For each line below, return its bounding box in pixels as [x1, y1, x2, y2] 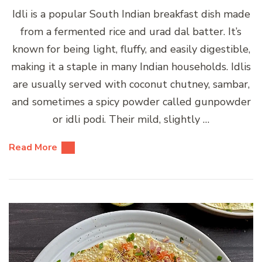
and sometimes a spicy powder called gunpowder [11, 94, 251, 109]
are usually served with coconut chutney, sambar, [12, 77, 250, 91]
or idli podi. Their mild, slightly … [53, 112, 209, 126]
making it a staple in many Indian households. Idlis [11, 59, 251, 74]
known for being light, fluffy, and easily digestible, [12, 42, 250, 56]
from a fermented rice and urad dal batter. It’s [20, 24, 242, 39]
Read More [9, 140, 57, 154]
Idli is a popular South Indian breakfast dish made [12, 6, 250, 21]
